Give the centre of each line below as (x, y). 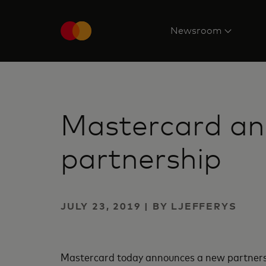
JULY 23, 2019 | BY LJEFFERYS (149, 206)
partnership (141, 159)
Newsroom (196, 31)
